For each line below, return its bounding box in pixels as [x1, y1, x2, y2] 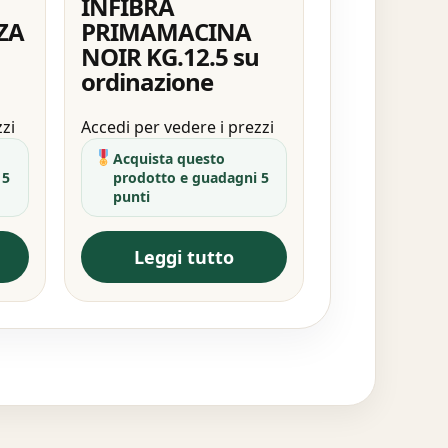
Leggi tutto [133, 244, 234, 269]
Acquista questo [112, 148, 225, 168]
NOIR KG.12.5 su [80, 39, 260, 73]
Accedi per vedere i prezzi [80, 115, 274, 138]
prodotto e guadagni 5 [112, 167, 269, 187]
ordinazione [80, 64, 213, 98]
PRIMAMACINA [80, 14, 251, 48]
